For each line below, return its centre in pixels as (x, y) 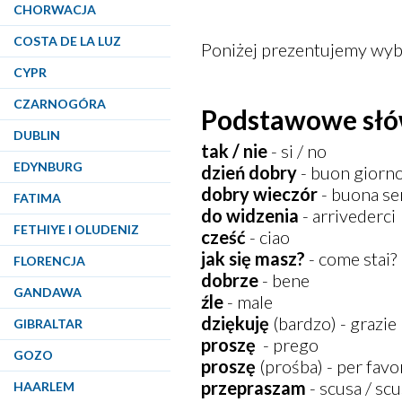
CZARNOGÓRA (60, 104)
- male (249, 301)
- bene (284, 280)
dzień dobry (249, 172)
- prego (288, 345)
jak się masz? (253, 258)
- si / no (299, 151)
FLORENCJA (49, 261)
